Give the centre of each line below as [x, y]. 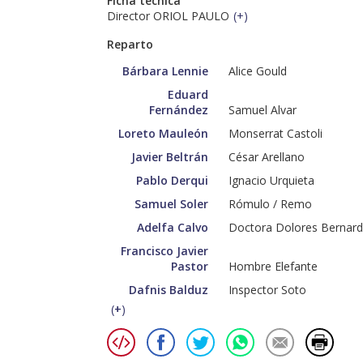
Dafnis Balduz [169, 290]
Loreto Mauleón [163, 134]
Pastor [190, 267]
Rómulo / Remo [270, 204]
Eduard [188, 95]
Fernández [179, 110]
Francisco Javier [164, 251]
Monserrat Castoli [275, 134]
